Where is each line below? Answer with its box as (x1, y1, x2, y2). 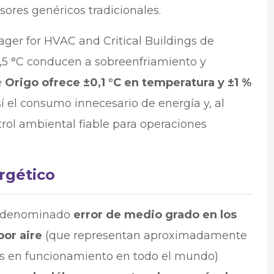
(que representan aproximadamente (42, 228, 247, 242)
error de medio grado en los (73, 207, 237, 221)
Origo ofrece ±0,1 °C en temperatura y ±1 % (4, 75, 251, 89)
